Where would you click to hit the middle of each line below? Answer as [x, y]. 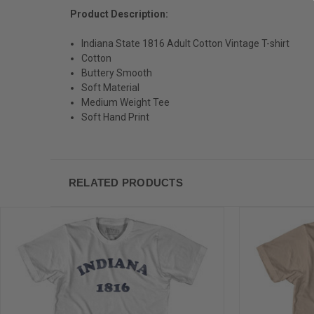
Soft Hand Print [116, 117]
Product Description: [119, 14]
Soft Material [111, 87]
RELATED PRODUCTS [125, 182]
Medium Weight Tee [126, 102]
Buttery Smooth [117, 73]
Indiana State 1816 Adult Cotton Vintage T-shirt [186, 43]
